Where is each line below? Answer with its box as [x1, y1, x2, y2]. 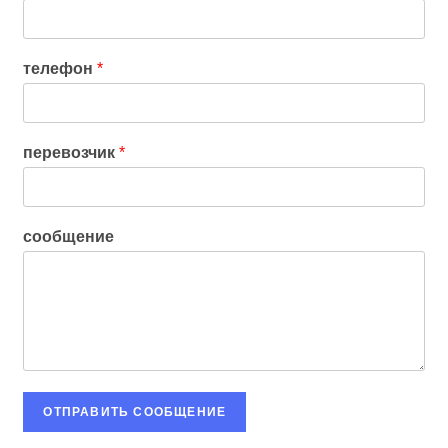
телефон [23, 59, 98, 77]
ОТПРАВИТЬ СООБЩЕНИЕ [43, 404, 227, 419]
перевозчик [23, 143, 120, 161]
